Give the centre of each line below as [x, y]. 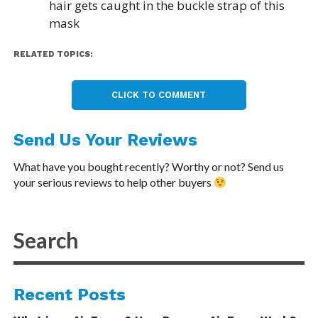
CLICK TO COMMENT [159, 94]
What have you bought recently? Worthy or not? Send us [148, 166]
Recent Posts [69, 294]
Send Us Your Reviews [105, 139]
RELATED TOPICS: [53, 54]
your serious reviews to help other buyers [113, 182]
